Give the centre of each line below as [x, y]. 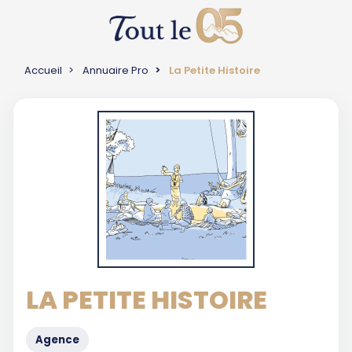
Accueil [43, 70]
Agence [57, 340]
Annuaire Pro [115, 70]
